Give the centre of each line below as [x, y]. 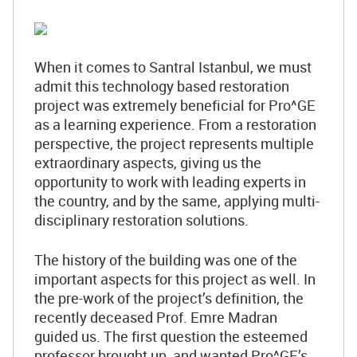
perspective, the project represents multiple [174, 143]
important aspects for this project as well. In [175, 279]
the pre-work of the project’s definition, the [169, 298]
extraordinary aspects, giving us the [148, 163]
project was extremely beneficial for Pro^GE [175, 105]
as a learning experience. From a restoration [175, 124]
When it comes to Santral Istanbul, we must [173, 67]
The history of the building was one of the [166, 260]
